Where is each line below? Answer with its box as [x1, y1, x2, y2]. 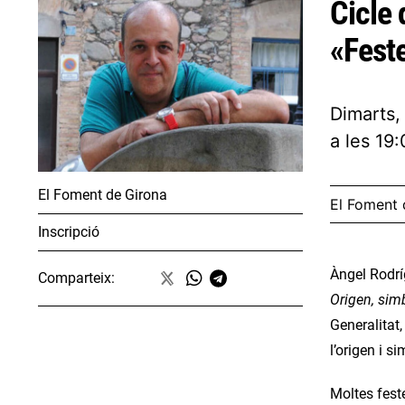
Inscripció [38, 222, 99, 240]
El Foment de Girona [38, 185, 167, 203]
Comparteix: [38, 268, 115, 287]
